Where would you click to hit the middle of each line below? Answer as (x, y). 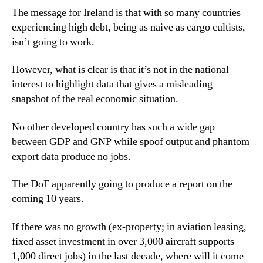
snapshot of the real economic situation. (95, 99)
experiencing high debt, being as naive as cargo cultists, (129, 27)
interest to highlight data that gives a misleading (112, 84)
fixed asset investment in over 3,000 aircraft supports (123, 241)
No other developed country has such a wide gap (113, 127)
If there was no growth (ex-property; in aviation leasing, (129, 227)
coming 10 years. (48, 199)
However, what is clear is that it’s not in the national (120, 70)
